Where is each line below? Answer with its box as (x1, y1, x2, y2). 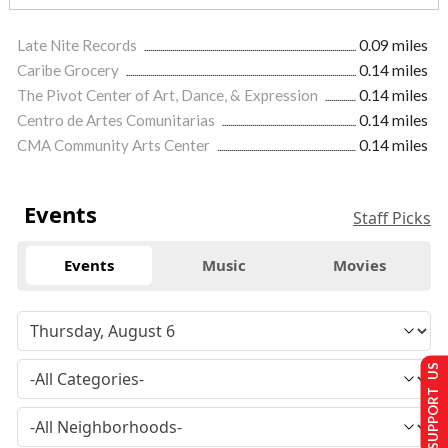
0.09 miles (359, 35, 428, 54)
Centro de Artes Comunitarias (17, 110, 218, 129)
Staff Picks (353, 206, 431, 229)
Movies (332, 255, 386, 276)
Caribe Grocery (17, 60, 122, 79)
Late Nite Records (17, 35, 140, 54)
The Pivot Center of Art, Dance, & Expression (17, 85, 321, 104)
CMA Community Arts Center (17, 135, 213, 154)
